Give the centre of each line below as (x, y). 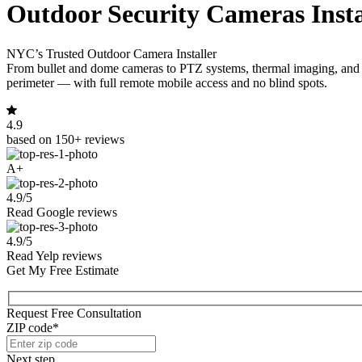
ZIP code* (33, 328)
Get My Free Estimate (63, 270)
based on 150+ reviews (65, 139)
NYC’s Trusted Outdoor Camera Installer (112, 53)
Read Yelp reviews (54, 255)
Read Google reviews (62, 212)
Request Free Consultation (74, 314)
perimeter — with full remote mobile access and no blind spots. (167, 82)
